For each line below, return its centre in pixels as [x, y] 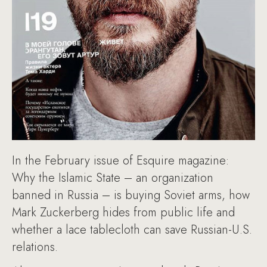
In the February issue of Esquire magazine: [120, 160]
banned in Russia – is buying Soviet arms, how [131, 195]
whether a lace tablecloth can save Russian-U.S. [132, 229]
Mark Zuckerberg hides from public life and [123, 212]
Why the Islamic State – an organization [113, 178]
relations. [35, 247]
